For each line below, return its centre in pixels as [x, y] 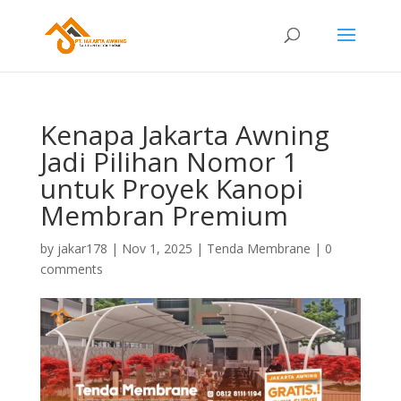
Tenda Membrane [258, 248]
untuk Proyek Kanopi [171, 188]
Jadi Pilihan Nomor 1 [169, 162]
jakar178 [82, 248]
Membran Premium [164, 215]
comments [71, 269]
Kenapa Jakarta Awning [184, 135]
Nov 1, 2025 [157, 248]
